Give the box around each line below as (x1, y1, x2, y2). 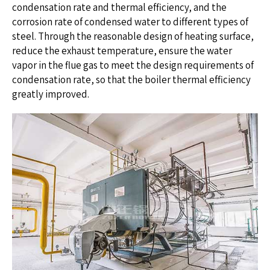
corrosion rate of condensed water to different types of (12, 15, 248, 29)
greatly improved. (12, 87, 89, 101)
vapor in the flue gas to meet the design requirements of (12, 58, 254, 72)
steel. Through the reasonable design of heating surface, (12, 30, 254, 43)
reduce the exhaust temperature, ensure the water (12, 44, 232, 58)
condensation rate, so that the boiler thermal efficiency (12, 73, 251, 87)
